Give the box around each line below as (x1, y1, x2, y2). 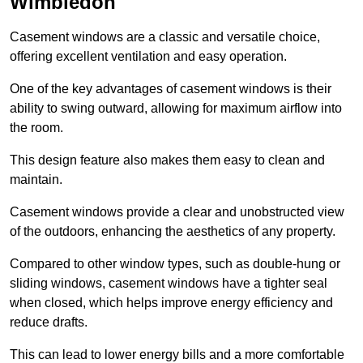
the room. (10, 121, 63, 135)
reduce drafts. (10, 315, 88, 330)
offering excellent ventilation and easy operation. (10, 49, 287, 64)
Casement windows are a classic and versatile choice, (10, 30, 320, 45)
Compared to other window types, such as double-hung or (10, 257, 340, 271)
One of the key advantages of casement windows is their (10, 82, 331, 96)
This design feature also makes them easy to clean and (10, 153, 325, 168)
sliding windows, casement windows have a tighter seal (10, 276, 327, 291)
